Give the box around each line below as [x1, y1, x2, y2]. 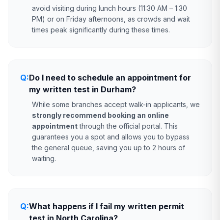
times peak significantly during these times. [32, 26, 170, 34]
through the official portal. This [78, 122, 178, 130]
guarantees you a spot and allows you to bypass [32, 133, 190, 141]
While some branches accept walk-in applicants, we [32, 100, 200, 109]
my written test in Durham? [29, 84, 136, 94]
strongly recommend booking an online [32, 111, 169, 119]
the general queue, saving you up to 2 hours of [32, 143, 185, 152]
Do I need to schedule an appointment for [29, 73, 191, 82]
